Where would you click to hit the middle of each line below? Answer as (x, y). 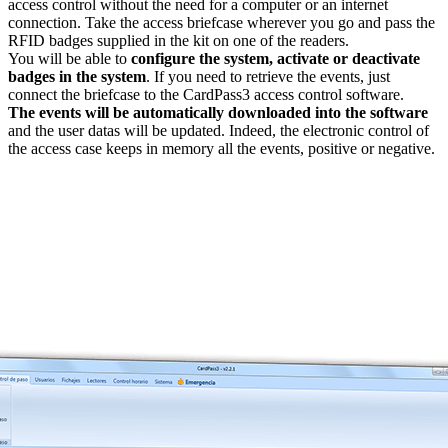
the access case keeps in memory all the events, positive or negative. (221, 148)
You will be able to (69, 58)
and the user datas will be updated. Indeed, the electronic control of (218, 130)
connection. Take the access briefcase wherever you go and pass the (221, 22)
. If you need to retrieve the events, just (268, 76)
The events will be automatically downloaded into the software (218, 112)
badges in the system (77, 76)
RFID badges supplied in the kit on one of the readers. (178, 40)
